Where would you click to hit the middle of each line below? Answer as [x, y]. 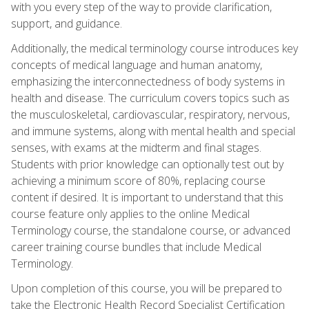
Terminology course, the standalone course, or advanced [151, 230]
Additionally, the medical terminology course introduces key [154, 48]
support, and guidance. [67, 23]
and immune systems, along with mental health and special [153, 131]
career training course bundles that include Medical [136, 247]
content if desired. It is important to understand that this [147, 197]
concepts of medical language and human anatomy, [137, 64]
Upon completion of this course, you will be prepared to [147, 288]
